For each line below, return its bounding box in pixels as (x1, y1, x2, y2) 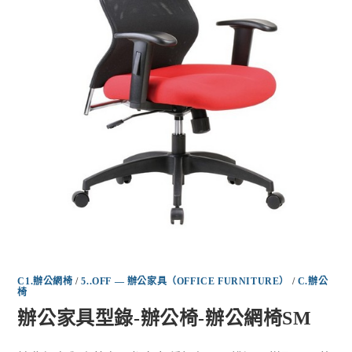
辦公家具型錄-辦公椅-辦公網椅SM (17, 307, 312, 328)
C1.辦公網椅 (17, 275, 73, 287)
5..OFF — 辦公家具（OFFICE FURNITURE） (81, 275, 290, 287)
